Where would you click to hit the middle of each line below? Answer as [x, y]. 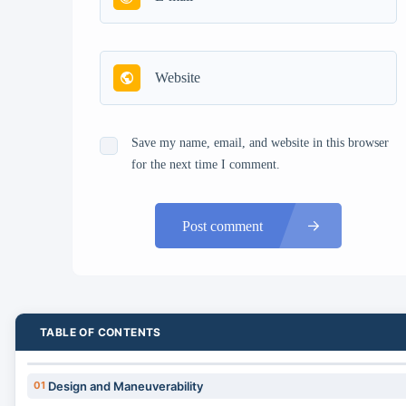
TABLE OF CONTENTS [101, 333]
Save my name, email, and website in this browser [260, 143]
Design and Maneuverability [126, 387]
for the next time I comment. [206, 165]
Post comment [222, 226]
